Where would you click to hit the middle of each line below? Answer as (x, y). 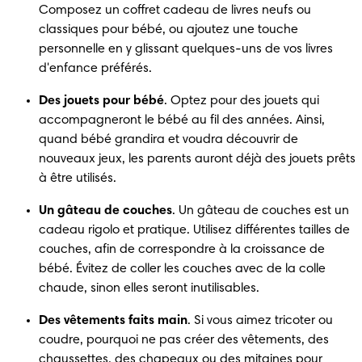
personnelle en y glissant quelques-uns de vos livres (186, 49)
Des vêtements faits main (113, 320)
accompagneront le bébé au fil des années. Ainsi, (182, 120)
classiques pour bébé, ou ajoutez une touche (168, 29)
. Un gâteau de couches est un (261, 210)
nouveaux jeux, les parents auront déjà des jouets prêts (197, 159)
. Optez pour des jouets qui (242, 101)
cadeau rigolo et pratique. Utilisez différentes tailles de (194, 230)
